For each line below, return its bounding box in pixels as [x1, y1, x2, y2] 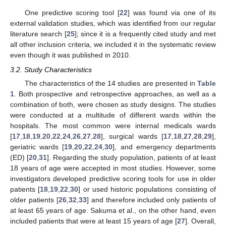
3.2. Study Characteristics [10, 65, 92, 74]
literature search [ [10, 30, 67, 38]
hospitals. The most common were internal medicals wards [10, 121, 216, 130]
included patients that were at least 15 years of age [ [10, 216, 177, 225]
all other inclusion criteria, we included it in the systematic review [10, 40, 216, 49]
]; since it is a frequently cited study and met [74, 30, 216, 38]
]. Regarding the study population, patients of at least [47, 153, 216, 161]
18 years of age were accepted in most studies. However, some [10, 163, 216, 172]
